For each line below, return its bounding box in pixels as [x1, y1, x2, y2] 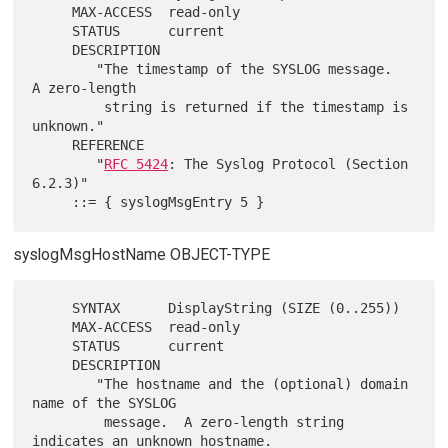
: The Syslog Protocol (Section [168, 156, 409, 173]
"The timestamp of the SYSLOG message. [32, 61, 97, 78]
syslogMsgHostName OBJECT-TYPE [12, 245, 270, 265]
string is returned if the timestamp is [32, 99, 105, 116]
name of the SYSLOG [32, 395, 177, 412]
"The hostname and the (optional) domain [32, 376, 97, 393]
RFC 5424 [104, 156, 169, 173]
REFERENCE [32, 137, 73, 154]
